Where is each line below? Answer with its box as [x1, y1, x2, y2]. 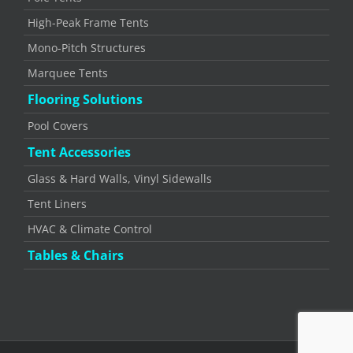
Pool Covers [28, 117, 88, 133]
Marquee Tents [28, 65, 108, 80]
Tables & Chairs [28, 246, 124, 264]
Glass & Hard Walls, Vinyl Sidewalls [28, 170, 212, 186]
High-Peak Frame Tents [28, 14, 149, 30]
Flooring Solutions [28, 90, 143, 108]
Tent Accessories [28, 143, 131, 161]
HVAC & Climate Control [28, 221, 152, 236]
